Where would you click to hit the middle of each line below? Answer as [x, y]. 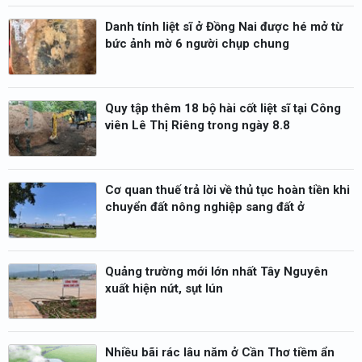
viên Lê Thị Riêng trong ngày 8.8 [198, 126]
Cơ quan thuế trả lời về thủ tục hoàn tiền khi [227, 189]
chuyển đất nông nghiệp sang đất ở [205, 206]
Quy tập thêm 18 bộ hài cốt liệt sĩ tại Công [223, 109]
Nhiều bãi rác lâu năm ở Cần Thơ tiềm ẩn [220, 353]
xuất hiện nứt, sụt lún [164, 288]
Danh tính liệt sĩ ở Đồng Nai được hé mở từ [224, 27]
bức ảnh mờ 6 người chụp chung [197, 44]
